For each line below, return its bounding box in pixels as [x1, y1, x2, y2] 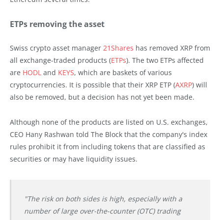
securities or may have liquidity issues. [10, 154, 137, 164]
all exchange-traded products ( [10, 55, 111, 65]
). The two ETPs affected [126, 55, 204, 65]
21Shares [103, 43, 134, 53]
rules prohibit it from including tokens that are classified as [10, 141, 205, 151]
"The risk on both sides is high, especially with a [24, 194, 182, 204]
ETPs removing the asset [10, 18, 105, 29]
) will [192, 80, 207, 89]
